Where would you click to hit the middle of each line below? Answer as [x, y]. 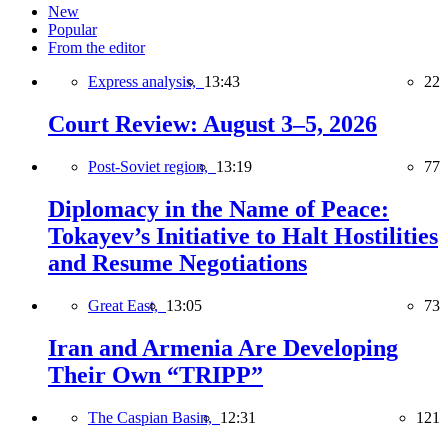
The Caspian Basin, [154, 417]
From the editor [96, 48]
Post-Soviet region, [152, 167]
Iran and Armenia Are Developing [223, 347]
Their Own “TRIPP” [155, 374]
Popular [72, 30]
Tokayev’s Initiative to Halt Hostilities [243, 236]
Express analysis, [146, 82]
